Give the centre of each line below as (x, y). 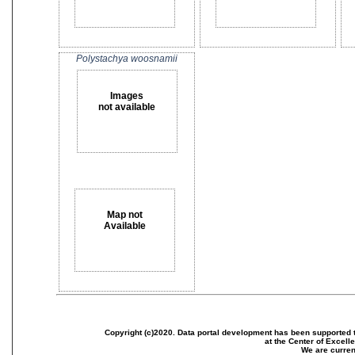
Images (127, 96)
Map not (124, 215)
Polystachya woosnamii (127, 59)
